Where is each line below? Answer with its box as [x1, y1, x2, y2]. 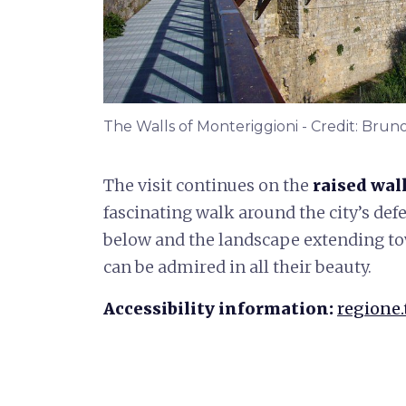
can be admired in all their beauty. [103, 256, 372, 277]
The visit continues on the [103, 174, 313, 196]
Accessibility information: [103, 297, 337, 319]
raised [313, 174, 367, 196]
